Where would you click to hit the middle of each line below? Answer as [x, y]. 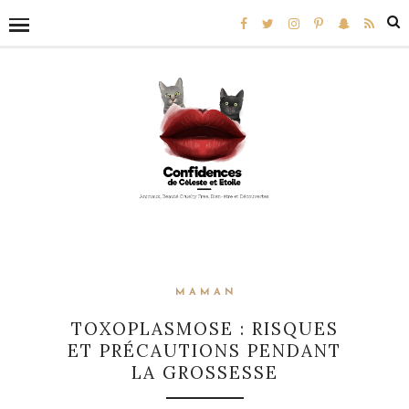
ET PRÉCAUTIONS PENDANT [204, 351]
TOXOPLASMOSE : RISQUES [204, 329]
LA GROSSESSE [204, 373]
